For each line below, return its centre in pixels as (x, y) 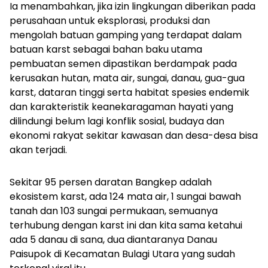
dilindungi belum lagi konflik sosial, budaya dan (117, 121)
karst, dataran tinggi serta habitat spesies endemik (130, 92)
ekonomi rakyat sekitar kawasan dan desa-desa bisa (134, 135)
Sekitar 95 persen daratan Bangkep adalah (111, 182)
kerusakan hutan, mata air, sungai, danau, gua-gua (127, 78)
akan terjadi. (38, 150)
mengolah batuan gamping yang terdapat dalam (126, 35)
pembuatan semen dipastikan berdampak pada (123, 64)
